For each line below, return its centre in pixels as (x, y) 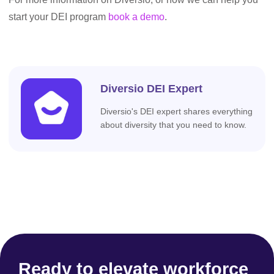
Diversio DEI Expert (151, 88)
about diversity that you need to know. (173, 124)
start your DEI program (58, 17)
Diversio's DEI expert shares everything (176, 111)
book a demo (136, 17)
